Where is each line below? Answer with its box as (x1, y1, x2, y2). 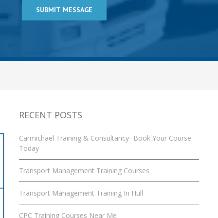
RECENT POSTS (19, 109, 82, 121)
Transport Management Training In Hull (19, 188, 143, 198)
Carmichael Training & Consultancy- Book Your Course (19, 133, 191, 143)
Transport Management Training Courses (19, 166, 149, 175)
